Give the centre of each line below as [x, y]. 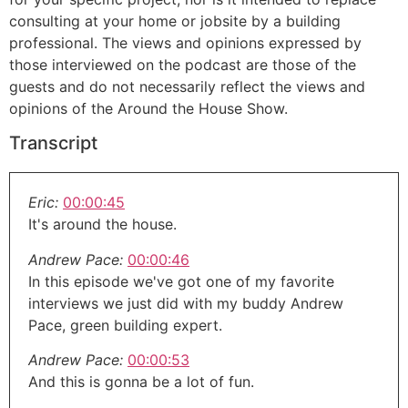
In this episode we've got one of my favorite [181, 281]
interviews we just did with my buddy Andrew [186, 303]
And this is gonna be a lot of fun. [141, 382]
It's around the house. [102, 224]
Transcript [53, 143]
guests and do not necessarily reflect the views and [187, 86]
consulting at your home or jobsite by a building [175, 20]
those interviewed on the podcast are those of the [183, 64]
